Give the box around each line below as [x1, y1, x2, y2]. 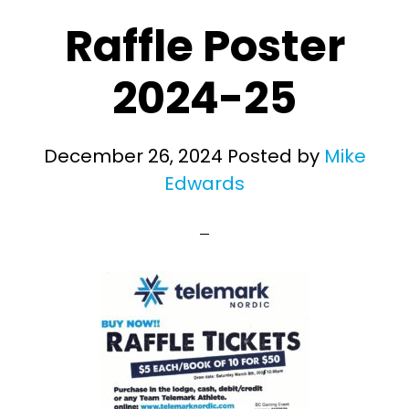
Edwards [164, 171, 245, 196]
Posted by [222, 143, 324, 169]
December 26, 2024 [43, 143, 223, 169]
